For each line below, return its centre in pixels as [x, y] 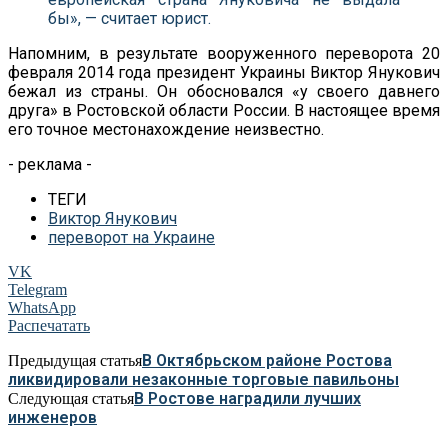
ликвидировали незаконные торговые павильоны [203, 379]
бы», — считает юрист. [129, 18]
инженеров [52, 417]
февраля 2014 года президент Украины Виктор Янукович [224, 72]
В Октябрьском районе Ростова [267, 360]
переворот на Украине [131, 237]
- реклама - [50, 164]
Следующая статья [71, 398]
